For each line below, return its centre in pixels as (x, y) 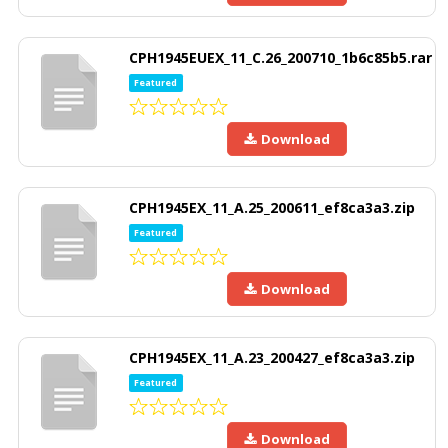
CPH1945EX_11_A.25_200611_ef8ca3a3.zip (272, 208)
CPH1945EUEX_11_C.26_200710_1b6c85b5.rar (280, 58)
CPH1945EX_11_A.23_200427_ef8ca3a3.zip (272, 358)
